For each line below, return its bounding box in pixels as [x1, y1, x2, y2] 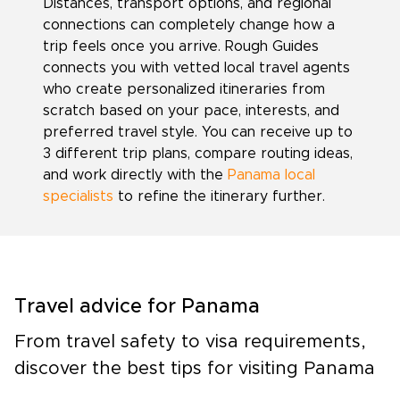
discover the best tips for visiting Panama [14, 360, 375, 378]
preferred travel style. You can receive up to [43, 125, 353, 139]
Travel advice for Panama [14, 297, 260, 317]
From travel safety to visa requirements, [14, 333, 366, 351]
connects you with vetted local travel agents [43, 61, 350, 75]
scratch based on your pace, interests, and [43, 104, 339, 118]
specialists [43, 189, 113, 204]
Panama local [228, 168, 315, 182]
